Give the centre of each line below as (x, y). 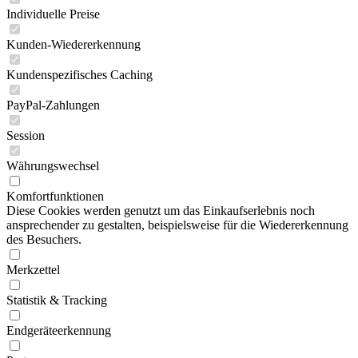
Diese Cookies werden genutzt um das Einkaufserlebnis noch (161, 211)
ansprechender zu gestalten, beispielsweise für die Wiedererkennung (177, 225)
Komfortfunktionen (55, 196)
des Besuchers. (44, 239)
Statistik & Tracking (57, 300)
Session (26, 135)
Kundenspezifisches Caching (80, 75)
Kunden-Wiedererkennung (74, 44)
